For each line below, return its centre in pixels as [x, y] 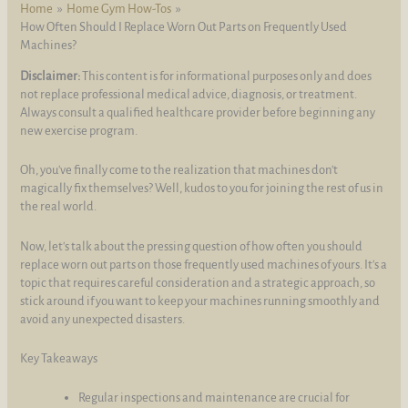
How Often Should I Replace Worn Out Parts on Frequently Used [184, 26]
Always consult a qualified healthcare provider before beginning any [198, 113]
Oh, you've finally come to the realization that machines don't [179, 170]
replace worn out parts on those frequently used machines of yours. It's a [204, 264]
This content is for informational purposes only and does [226, 76]
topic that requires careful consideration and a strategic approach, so [198, 282]
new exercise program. [79, 131]
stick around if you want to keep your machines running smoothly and [200, 301]
